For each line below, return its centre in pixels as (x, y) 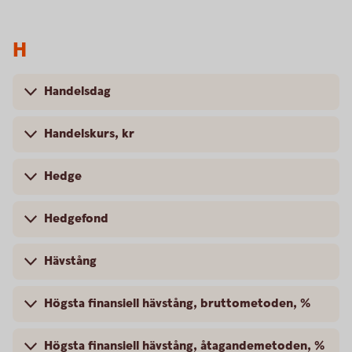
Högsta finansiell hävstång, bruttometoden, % (177, 304)
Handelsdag (77, 92)
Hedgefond (76, 219)
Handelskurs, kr (89, 134)
